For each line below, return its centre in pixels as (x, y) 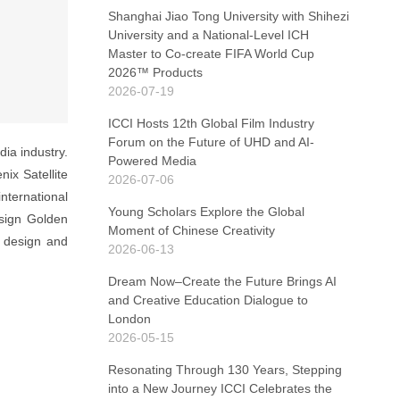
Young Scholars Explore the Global (206, 212)
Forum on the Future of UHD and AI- (211, 142)
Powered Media (152, 161)
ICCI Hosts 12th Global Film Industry (211, 123)
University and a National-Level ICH (208, 35)
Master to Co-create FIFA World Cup (211, 54)
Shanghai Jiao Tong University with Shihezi (229, 16)
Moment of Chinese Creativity (192, 230)
